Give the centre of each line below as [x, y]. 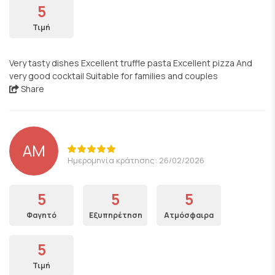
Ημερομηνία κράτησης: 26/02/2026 [136, 160]
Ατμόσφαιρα [189, 215]
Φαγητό [41, 215]
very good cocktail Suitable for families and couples [114, 76]
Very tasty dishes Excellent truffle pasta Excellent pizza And [131, 63]
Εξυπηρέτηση [116, 215]
